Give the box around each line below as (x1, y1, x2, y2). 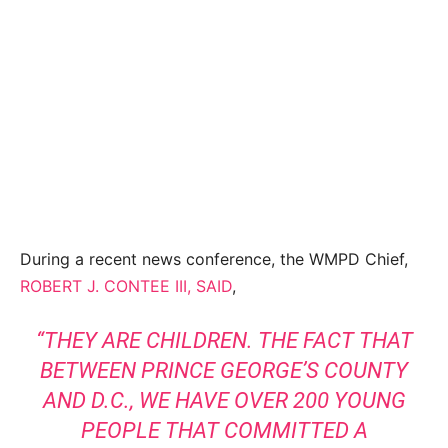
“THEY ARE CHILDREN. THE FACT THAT (35, 327, 413, 353)
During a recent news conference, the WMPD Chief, (20, 248, 408, 269)
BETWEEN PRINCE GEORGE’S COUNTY (40, 357, 408, 383)
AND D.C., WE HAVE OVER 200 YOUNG (42, 387, 406, 413)
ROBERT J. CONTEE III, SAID (20, 275, 232, 296)
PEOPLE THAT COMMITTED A (80, 417, 368, 443)
